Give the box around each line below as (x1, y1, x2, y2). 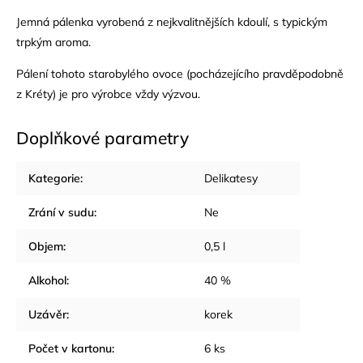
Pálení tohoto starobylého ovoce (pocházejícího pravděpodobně (16, 66, 344, 81)
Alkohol (28, 272, 66, 288)
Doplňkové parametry (16, 126, 189, 148)
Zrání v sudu (28, 204, 94, 220)
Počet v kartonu (28, 340, 112, 356)
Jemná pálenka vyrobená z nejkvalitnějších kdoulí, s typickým (16, 14, 327, 29)
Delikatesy (204, 170, 258, 186)
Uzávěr (28, 306, 66, 322)
